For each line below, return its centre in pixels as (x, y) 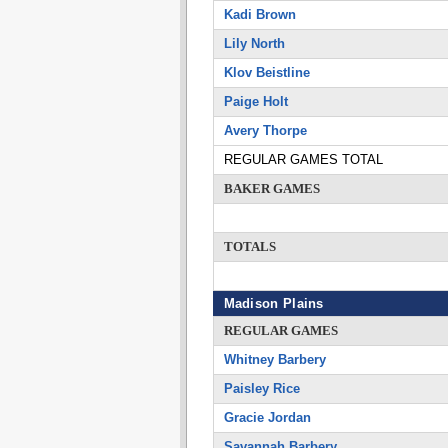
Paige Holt (255, 101)
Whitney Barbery (274, 359)
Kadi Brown (259, 14)
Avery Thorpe (265, 130)
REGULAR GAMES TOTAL (303, 159)
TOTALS (249, 246)
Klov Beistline (266, 72)
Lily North (254, 43)
